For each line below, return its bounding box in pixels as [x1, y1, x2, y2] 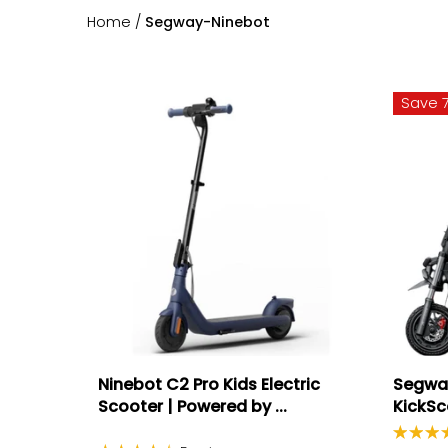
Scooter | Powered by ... [98, 395, 288, 419]
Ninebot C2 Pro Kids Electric [98, 373, 321, 397]
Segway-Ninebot [145, 12, 271, 32]
